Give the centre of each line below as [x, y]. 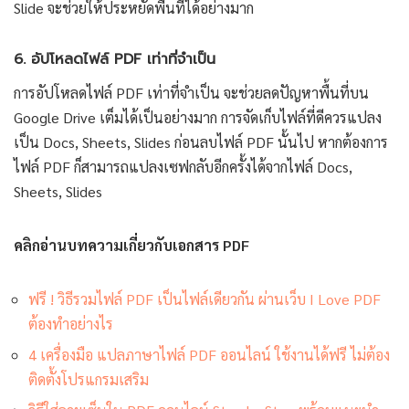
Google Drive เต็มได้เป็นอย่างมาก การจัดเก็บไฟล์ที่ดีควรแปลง [198, 118]
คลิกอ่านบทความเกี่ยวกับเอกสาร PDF [131, 246]
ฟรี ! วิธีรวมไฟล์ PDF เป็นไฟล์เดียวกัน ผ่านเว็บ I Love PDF [204, 299]
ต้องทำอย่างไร [71, 324]
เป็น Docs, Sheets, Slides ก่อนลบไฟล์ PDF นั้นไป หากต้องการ [201, 142]
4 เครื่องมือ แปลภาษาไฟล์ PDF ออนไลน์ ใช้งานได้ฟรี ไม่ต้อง [209, 355]
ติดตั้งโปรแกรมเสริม [89, 380]
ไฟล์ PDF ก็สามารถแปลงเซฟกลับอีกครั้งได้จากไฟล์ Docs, [183, 167]
